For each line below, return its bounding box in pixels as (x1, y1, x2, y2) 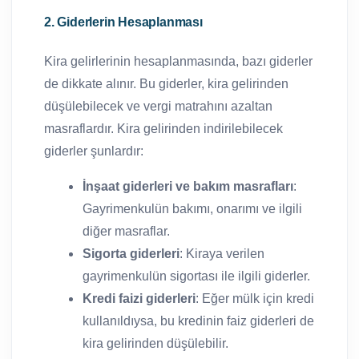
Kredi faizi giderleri (83, 291, 196, 305)
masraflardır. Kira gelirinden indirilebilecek (44, 121, 283, 135)
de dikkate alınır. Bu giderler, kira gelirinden (44, 76, 288, 91)
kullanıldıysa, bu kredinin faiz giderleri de (83, 313, 314, 328)
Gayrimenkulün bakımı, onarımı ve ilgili (83, 201, 302, 216)
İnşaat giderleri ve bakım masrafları (83, 179, 293, 193)
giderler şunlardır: (44, 143, 143, 158)
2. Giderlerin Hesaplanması (44, 14, 203, 29)
